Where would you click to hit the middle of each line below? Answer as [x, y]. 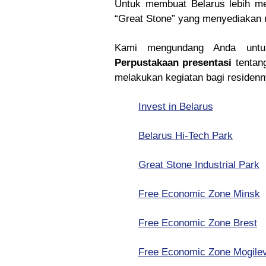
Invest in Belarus [176, 107]
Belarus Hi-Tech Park [186, 136]
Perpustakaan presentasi [173, 63]
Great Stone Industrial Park [199, 165]
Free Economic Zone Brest [198, 223]
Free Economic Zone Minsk [199, 194]
